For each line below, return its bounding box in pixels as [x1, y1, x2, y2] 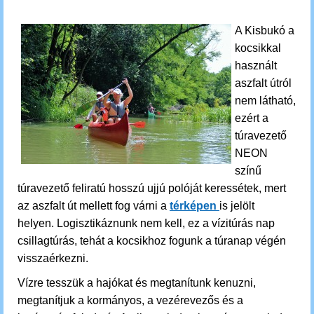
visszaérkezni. [18, 252, 91, 264]
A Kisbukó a [235, 25, 294, 36]
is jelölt [219, 200, 254, 212]
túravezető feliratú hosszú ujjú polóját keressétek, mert [18, 182, 286, 194]
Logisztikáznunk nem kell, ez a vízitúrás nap [57, 217, 275, 229]
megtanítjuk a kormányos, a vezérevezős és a [18, 294, 243, 306]
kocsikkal [235, 42, 281, 54]
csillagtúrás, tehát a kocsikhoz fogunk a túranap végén [18, 235, 286, 247]
